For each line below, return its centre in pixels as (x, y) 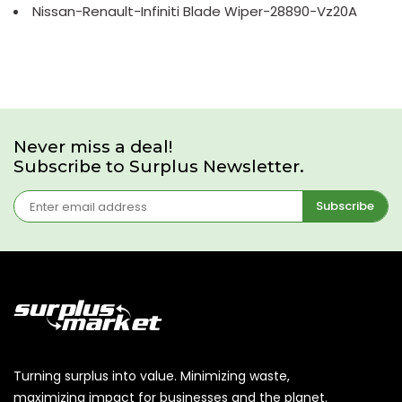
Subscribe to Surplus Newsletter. (159, 166)
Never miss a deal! (93, 146)
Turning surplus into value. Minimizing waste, (152, 376)
